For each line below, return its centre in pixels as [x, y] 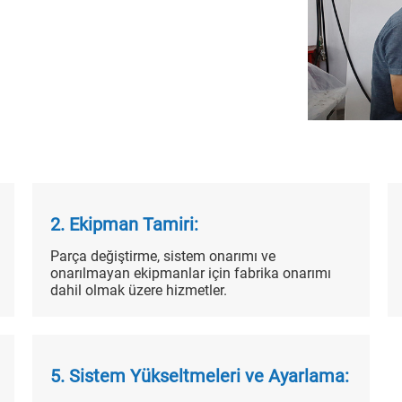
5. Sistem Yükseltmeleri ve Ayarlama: [199, 376]
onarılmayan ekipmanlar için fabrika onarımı [190, 273]
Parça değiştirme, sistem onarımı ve [162, 256]
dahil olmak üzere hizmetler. [138, 290]
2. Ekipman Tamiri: [124, 224]
